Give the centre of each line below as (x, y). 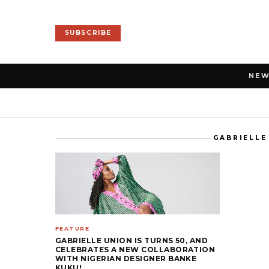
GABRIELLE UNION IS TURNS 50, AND (132, 240)
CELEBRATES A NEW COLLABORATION (135, 249)
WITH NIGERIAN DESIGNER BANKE (126, 258)
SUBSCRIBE (88, 33)
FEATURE (73, 228)
